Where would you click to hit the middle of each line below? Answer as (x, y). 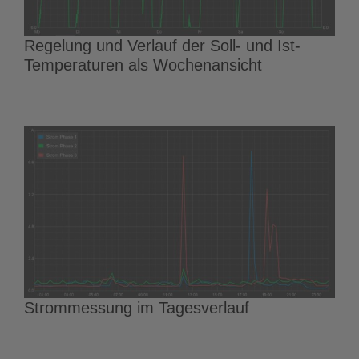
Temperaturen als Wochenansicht (143, 65)
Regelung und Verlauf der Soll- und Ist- (162, 45)
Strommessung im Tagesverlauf (137, 307)
